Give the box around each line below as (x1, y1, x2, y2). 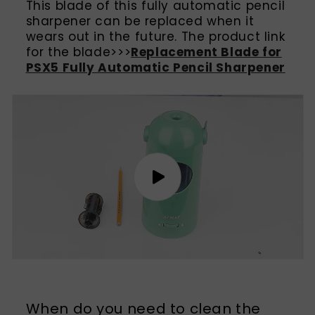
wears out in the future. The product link (25, 28, 285, 46)
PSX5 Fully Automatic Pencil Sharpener (25, 59, 285, 77)
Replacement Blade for (131, 44, 282, 61)
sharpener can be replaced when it (25, 13, 255, 30)
